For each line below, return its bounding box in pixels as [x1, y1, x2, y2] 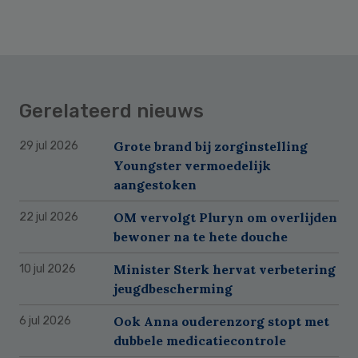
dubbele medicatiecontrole [113, 332, 286, 348]
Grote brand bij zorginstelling [113, 137, 308, 154]
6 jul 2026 [19, 313, 71, 328]
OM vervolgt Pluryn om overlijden [113, 209, 337, 225]
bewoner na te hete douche [113, 228, 288, 245]
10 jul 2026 [19, 261, 76, 276]
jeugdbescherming [113, 280, 233, 296]
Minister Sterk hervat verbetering [113, 261, 336, 277]
